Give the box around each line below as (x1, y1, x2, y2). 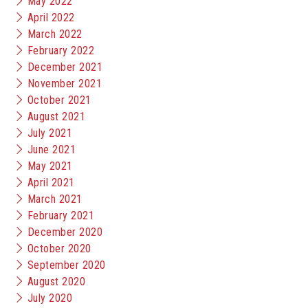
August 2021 (27, 110, 86, 123)
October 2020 (27, 242, 91, 255)
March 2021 (27, 192, 82, 206)
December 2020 (27, 225, 103, 239)
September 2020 (27, 258, 106, 272)
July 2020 (27, 291, 73, 305)
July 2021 (27, 126, 73, 140)
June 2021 (27, 143, 76, 156)
